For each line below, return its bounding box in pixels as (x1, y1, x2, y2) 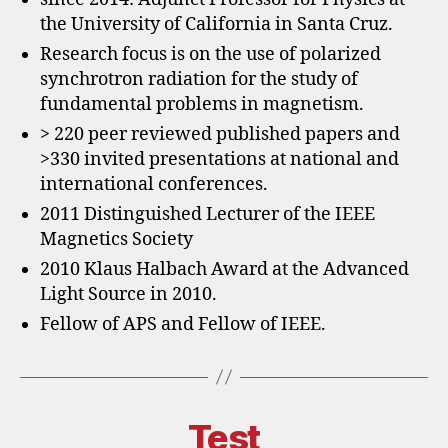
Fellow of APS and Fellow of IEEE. (40, 312, 326, 336)
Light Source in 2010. (40, 282, 217, 306)
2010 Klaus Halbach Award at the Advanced (40, 257, 409, 281)
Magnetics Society (40, 227, 193, 251)
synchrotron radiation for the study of (40, 67, 358, 91)
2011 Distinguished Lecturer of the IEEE (40, 202, 375, 226)
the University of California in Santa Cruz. (40, 12, 393, 36)
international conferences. (40, 172, 268, 196)
